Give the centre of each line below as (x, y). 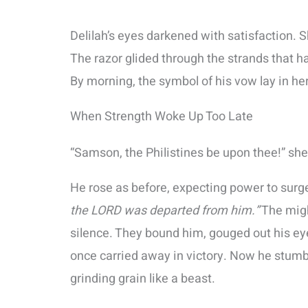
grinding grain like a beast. (143, 279)
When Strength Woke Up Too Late (162, 117)
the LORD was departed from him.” (165, 211)
